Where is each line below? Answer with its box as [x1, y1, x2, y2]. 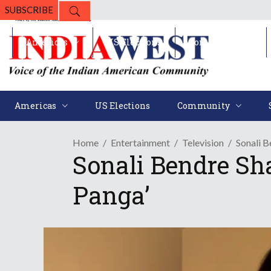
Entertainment [111, 137, 170, 149]
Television [182, 137, 224, 149]
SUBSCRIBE [5, 4, 53, 15]
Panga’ [73, 179, 149, 212]
